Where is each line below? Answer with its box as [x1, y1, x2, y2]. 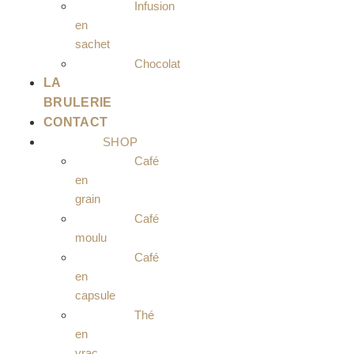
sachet [75, 37, 110, 51]
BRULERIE [43, 96, 112, 109]
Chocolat [134, 57, 180, 70]
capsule [75, 288, 115, 302]
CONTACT [43, 115, 108, 129]
